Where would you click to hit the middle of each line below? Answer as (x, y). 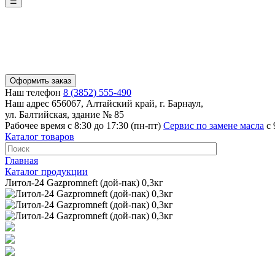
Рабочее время (35, 126)
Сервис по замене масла (214, 126)
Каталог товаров (40, 137)
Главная (21, 161)
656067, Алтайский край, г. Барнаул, (126, 104)
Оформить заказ (41, 81)
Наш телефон (33, 93)
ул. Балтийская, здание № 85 (64, 115)
